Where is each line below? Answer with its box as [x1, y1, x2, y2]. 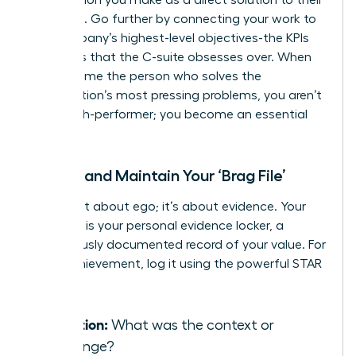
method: [29, 276, 80, 289]
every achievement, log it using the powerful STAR [29, 257, 322, 270]
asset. [29, 126, 66, 140]
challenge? [45, 339, 114, 354]
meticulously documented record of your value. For [29, 238, 326, 251]
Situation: [45, 314, 108, 332]
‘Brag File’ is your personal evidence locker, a [29, 219, 284, 232]
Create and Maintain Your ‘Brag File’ [29, 167, 286, 184]
